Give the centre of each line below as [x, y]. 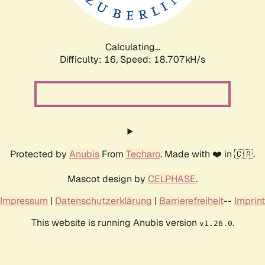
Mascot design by [108, 179]
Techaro [143, 154]
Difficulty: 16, [90, 59]
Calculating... [132, 47]
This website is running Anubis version [115, 222]
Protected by [40, 154]
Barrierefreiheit [191, 201]
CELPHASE [172, 179]
